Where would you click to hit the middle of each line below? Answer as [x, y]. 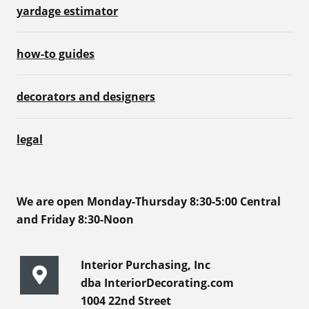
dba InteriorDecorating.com [158, 283]
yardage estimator [67, 11]
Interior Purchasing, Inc [146, 265]
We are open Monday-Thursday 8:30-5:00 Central [149, 202]
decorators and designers [86, 97]
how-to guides [56, 53]
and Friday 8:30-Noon [75, 220]
